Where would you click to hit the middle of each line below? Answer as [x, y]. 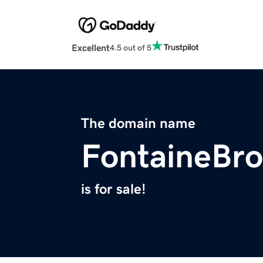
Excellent [91, 48]
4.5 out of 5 [131, 47]
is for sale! [113, 189]
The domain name [138, 124]
